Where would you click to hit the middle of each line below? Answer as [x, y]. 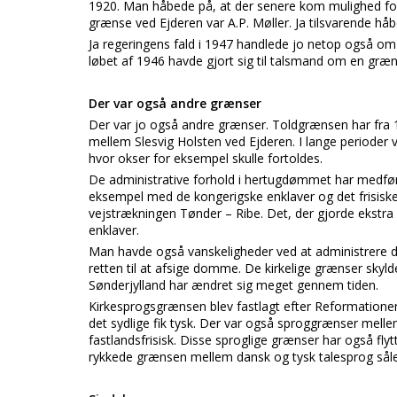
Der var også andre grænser [175, 103]
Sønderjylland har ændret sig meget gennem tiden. [234, 285]
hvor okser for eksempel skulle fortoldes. [206, 158]
